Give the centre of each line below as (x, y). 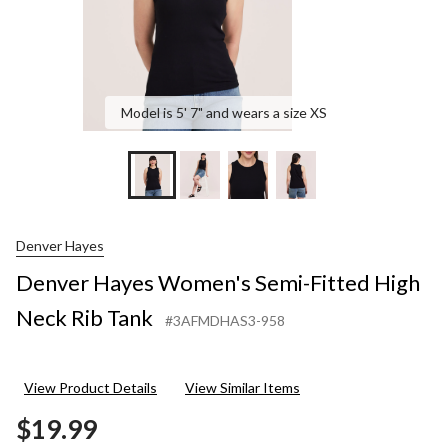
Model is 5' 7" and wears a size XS (224, 112)
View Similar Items (242, 387)
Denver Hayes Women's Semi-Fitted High (218, 282)
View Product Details (90, 387)
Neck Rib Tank (84, 317)
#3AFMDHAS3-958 (225, 320)
